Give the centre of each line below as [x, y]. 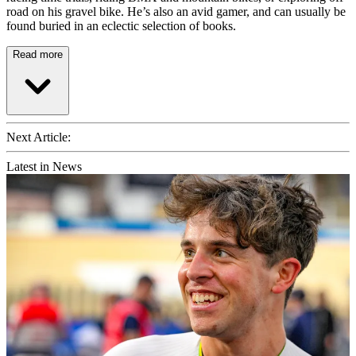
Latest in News [44, 167]
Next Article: [39, 137]
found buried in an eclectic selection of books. [121, 26]
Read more [38, 55]
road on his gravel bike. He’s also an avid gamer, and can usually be [176, 12]
